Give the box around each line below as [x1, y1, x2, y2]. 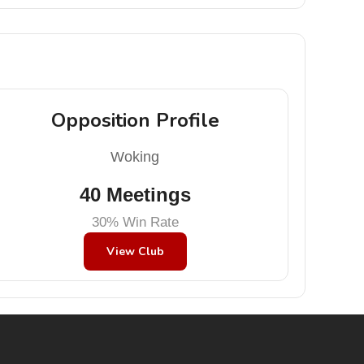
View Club [106, 244, 164, 259]
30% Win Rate [91, 214, 179, 230]
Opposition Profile [50, 107, 219, 133]
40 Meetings [79, 184, 191, 206]
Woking [110, 149, 160, 165]
